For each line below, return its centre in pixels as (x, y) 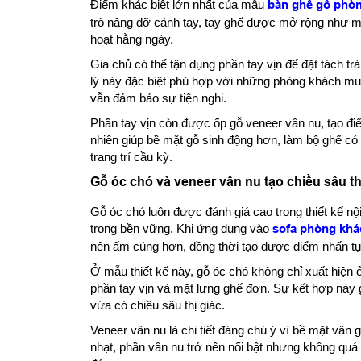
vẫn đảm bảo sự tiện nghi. (158, 98)
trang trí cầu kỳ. (131, 156)
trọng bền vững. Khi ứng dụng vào (181, 228)
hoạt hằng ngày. (132, 39)
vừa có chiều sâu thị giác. (158, 305)
